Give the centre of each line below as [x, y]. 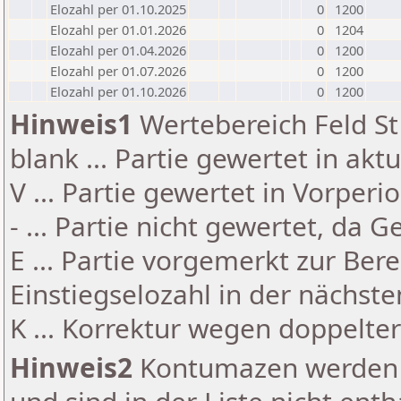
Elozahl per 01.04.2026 [118, 50]
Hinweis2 [71, 367]
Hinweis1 [71, 124]
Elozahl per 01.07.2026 [118, 71]
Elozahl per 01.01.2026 [118, 30]
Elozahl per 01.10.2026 [118, 91]
